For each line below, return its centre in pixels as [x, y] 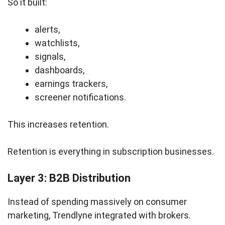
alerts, [47, 30]
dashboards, [60, 70]
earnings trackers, [71, 84]
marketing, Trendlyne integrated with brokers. [99, 215]
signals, [50, 57]
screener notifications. [80, 97]
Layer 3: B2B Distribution [69, 178]
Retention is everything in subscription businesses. [111, 152]
